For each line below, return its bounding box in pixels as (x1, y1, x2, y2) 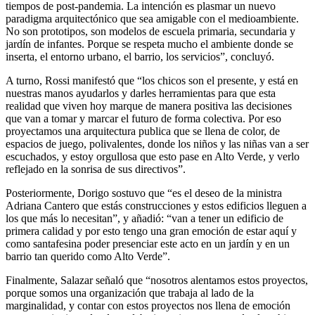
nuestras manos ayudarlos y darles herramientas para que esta (6, 86, 276, 99)
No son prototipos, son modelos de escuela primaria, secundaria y (6, 25, 295, 37)
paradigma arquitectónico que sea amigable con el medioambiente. (6, 12, 299, 25)
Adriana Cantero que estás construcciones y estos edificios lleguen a (6, 199, 307, 212)
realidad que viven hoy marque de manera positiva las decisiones (6, 99, 292, 112)
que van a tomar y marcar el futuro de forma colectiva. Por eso (6, 112, 281, 124)
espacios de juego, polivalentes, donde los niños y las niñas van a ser (6, 137, 309, 150)
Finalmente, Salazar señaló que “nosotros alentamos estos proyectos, (6, 274, 308, 286)
